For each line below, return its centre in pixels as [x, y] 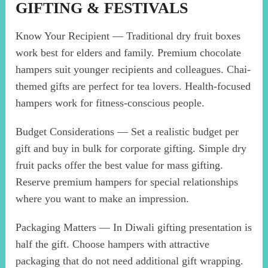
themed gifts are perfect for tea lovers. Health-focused [133, 86]
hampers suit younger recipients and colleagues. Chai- [133, 70]
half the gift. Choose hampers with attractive [113, 244]
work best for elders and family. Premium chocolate [129, 53]
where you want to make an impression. [103, 199]
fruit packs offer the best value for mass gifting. [120, 165]
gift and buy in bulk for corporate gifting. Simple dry [131, 149]
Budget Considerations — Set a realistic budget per [127, 132]
